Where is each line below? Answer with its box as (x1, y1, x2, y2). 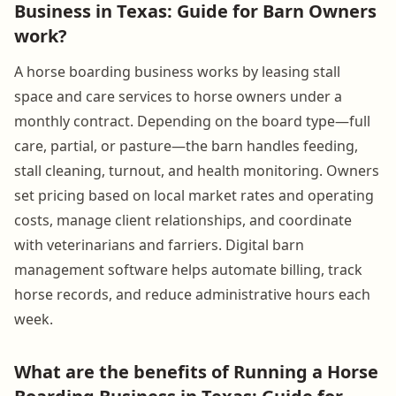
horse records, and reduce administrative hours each (14, 284, 370, 304)
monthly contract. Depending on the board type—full (14, 110, 370, 131)
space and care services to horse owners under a (14, 86, 342, 106)
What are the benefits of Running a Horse (14, 359, 378, 384)
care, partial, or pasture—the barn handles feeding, (14, 135, 358, 156)
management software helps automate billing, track (14, 259, 362, 279)
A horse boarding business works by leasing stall (14, 61, 340, 81)
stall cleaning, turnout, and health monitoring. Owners (14, 160, 379, 180)
